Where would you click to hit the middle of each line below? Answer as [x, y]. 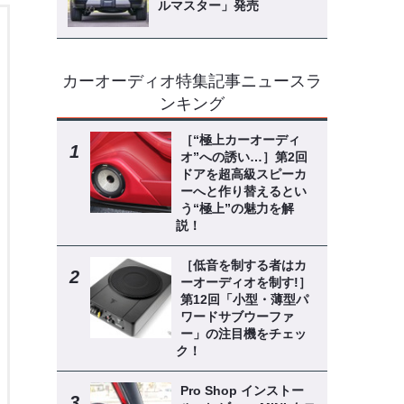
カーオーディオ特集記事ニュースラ [192, 81]
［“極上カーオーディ [240, 140]
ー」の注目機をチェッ [243, 334]
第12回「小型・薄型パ [244, 299]
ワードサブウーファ [237, 317]
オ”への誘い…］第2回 [243, 157]
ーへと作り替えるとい [243, 191]
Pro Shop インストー [242, 390]
